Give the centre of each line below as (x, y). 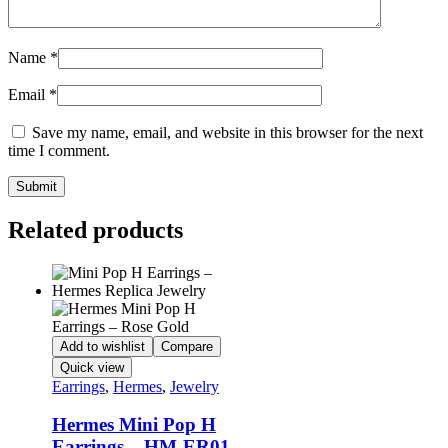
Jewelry (194, 386)
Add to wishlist (102, 346)
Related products (95, 229)
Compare (186, 346)
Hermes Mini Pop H (133, 425)
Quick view (91, 367)
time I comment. (59, 150)
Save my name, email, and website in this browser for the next (227, 132)
